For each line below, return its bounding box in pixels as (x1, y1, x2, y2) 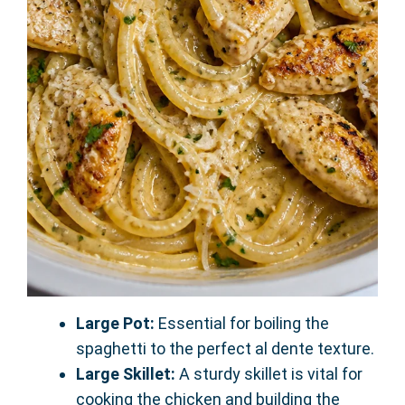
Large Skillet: (76, 364, 175, 384)
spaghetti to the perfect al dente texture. (76, 339, 374, 359)
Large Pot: (76, 314, 155, 334)
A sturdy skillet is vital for (175, 364, 363, 384)
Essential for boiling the (155, 314, 329, 334)
